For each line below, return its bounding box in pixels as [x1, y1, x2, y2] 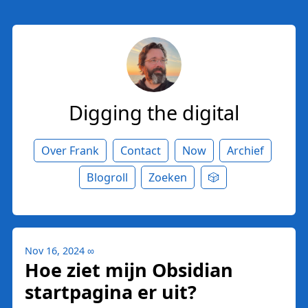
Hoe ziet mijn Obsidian [25, 256, 233, 283]
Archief [227, 142, 265, 158]
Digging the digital [69, 98, 239, 126]
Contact [120, 142, 161, 158]
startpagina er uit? [25, 278, 197, 305]
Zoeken [148, 169, 188, 185]
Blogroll [86, 169, 128, 185]
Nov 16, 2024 [25, 243, 85, 257]
